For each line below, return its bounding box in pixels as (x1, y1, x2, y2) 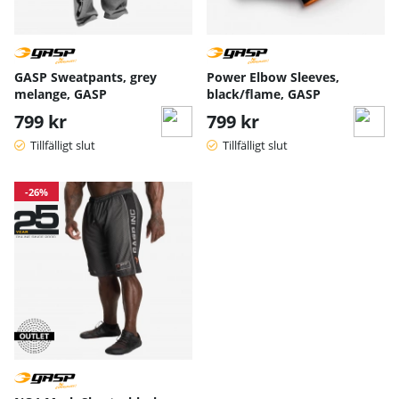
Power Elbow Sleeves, (207, 68, 339, 85)
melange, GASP (14, 85, 107, 102)
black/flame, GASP (207, 85, 321, 102)
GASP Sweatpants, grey (14, 68, 157, 85)
